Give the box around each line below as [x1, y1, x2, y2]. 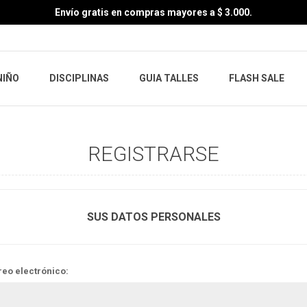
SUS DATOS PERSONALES [86, 210, 221, 223]
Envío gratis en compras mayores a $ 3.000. [55, 7, 252, 18]
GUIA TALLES [139, 73, 199, 84]
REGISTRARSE [88, 142, 219, 166]
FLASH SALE [229, 73, 284, 84]
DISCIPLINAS [49, 73, 109, 84]
